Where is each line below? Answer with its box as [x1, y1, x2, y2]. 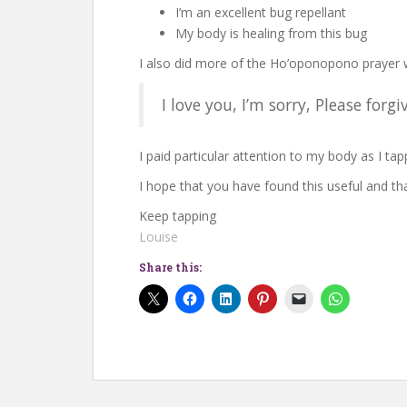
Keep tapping [139, 207, 216, 224]
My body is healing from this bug [175, 25, 367, 42]
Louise [139, 228, 178, 245]
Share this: [139, 260, 202, 274]
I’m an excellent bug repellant [175, 4, 346, 21]
